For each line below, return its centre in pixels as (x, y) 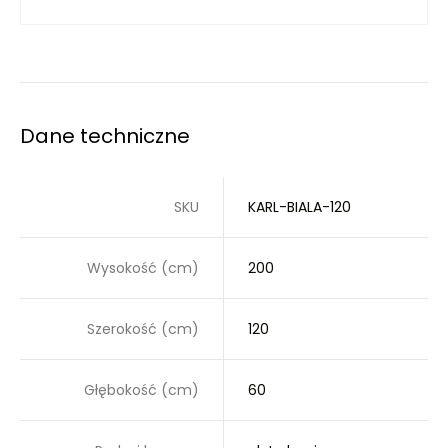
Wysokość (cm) (143, 268)
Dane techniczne (105, 136)
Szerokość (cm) (143, 329)
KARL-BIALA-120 (299, 207)
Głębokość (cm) (141, 390)
